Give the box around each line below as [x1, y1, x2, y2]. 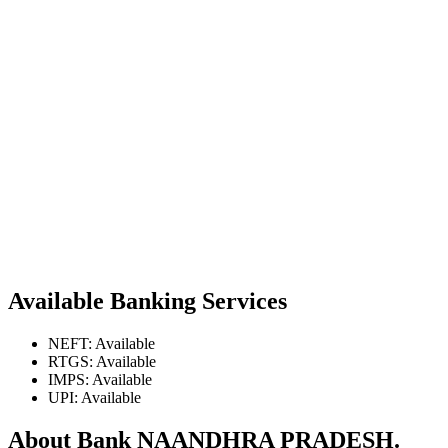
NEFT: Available [48, 334, 155, 352]
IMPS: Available [48, 370, 152, 388]
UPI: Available [48, 388, 141, 406]
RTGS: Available [48, 352, 156, 370]
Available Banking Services [8, 287, 287, 314]
